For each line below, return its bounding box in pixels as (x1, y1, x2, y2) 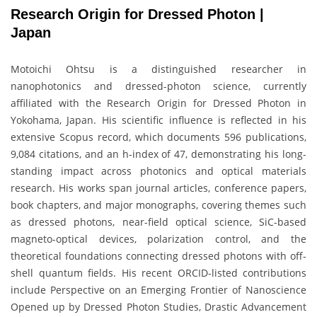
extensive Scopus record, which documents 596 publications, (11, 129, 306, 144)
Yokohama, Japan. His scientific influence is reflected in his (11, 113, 306, 127)
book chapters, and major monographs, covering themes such (11, 197, 306, 212)
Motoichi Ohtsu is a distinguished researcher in (11, 62, 306, 76)
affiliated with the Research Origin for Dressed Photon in (11, 96, 306, 110)
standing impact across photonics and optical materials (11, 163, 306, 178)
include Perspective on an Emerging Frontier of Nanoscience (11, 282, 306, 296)
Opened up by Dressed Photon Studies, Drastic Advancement (11, 299, 306, 313)
